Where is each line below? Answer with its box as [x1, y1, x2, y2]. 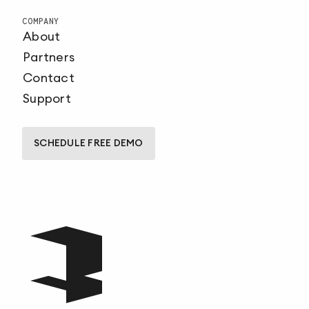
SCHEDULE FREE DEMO [34, 139, 143, 149]
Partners [23, 51, 74, 64]
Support [23, 92, 71, 106]
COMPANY [22, 16, 59, 27]
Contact [23, 72, 74, 85]
